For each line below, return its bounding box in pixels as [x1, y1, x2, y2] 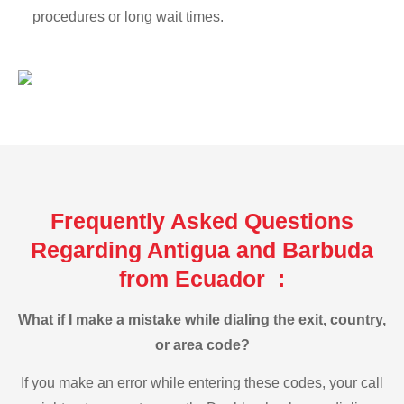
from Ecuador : [119, 265, 285, 291]
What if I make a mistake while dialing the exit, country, [18, 311, 386, 327]
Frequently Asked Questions [50, 207, 353, 234]
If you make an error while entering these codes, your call [21, 375, 383, 391]
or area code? [154, 336, 250, 353]
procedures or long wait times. [32, 9, 224, 25]
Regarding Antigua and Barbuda [31, 236, 373, 262]
